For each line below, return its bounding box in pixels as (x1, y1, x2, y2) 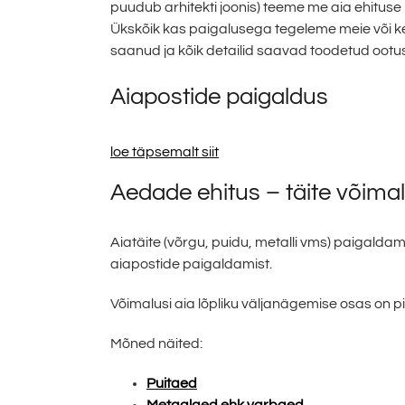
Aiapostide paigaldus (110, 85, 334, 109)
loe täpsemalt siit (110, 144, 219, 159)
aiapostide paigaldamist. (110, 256, 272, 271)
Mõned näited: (110, 335, 202, 351)
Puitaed (146, 375, 197, 391)
